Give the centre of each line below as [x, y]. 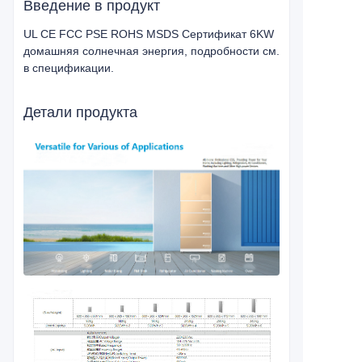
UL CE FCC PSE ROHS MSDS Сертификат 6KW [149, 34]
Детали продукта [80, 112]
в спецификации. [69, 68]
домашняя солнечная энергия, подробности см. [152, 51]
